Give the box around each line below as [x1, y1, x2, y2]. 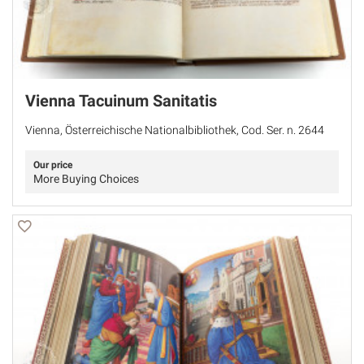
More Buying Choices [33, 172, 139, 186]
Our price [33, 159, 72, 171]
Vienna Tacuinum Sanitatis [25, 91, 217, 111]
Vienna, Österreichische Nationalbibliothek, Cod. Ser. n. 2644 [25, 123, 324, 137]
